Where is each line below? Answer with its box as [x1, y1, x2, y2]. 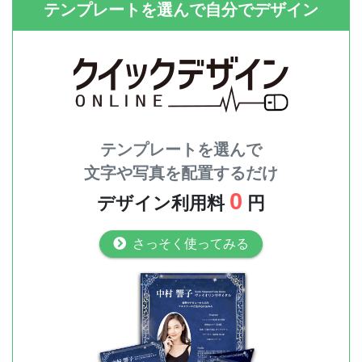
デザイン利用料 [97, 193, 229, 214]
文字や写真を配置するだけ [84, 164, 278, 183]
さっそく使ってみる [133, 237, 249, 251]
